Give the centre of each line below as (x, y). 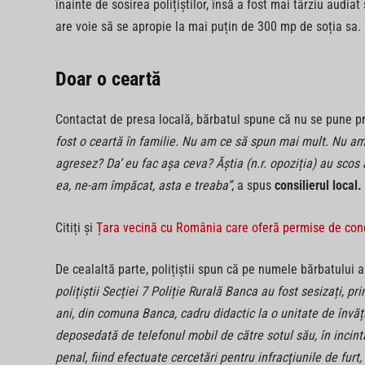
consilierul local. (318, 185)
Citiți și (75, 227)
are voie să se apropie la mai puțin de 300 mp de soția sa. (208, 27)
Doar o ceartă (108, 79)
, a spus (253, 185)
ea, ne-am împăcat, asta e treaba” (143, 185)
